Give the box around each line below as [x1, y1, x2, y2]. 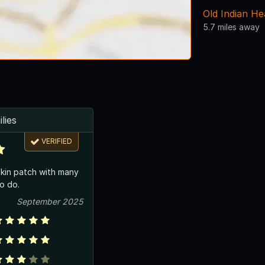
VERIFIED [41, 137, 73, 146]
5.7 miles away [203, 21, 260, 32]
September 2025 [17, 196, 83, 206]
